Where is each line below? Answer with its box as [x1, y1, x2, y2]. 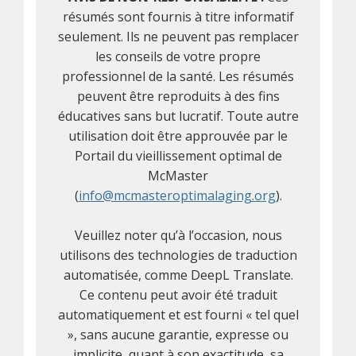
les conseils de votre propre [95, 48, 261, 65]
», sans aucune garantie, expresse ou [68, 326, 288, 343]
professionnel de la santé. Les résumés [62, 68, 294, 85]
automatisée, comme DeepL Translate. [63, 266, 293, 284]
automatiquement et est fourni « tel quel [57, 306, 299, 323]
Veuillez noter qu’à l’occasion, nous [74, 226, 282, 244]
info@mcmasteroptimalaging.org [78, 187, 276, 204]
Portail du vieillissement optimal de [74, 147, 282, 164]
